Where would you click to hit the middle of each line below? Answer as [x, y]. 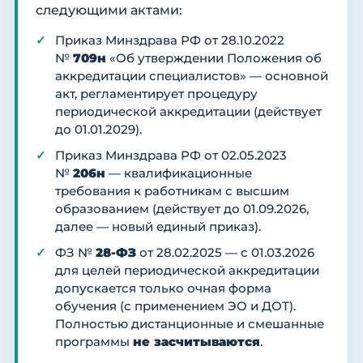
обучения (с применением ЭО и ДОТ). [175, 307]
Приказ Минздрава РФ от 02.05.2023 [171, 156]
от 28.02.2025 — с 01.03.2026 [225, 253]
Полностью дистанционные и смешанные [190, 325]
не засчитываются [196, 342]
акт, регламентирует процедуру [156, 94]
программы [94, 342]
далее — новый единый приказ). [158, 227]
